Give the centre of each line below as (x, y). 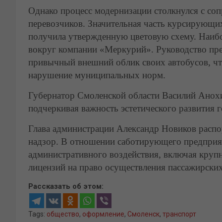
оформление (103, 214)
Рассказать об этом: (66, 186)
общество (63, 214)
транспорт (179, 214)
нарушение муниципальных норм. (97, 75)
